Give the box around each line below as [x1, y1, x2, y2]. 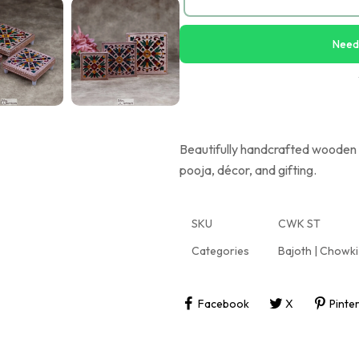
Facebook [197, 296, 249, 311]
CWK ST [278, 216, 321, 231]
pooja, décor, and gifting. [179, 162, 317, 178]
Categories [192, 244, 249, 258]
